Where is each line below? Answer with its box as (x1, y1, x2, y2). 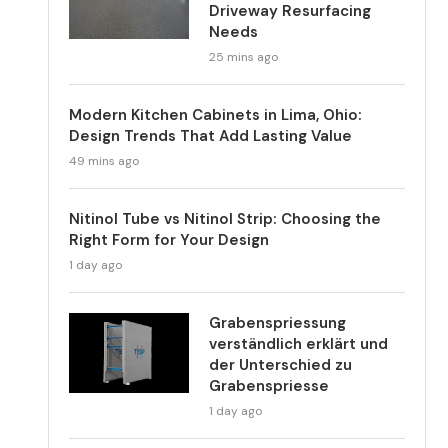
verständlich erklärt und (209, 334, 389, 354)
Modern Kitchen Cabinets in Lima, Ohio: (69, 105, 363, 125)
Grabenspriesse (209, 376, 330, 396)
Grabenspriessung (209, 313, 347, 333)
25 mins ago (209, 49, 279, 65)
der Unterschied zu (209, 355, 353, 375)
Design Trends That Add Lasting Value (69, 126, 353, 146)
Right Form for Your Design (69, 230, 270, 250)
